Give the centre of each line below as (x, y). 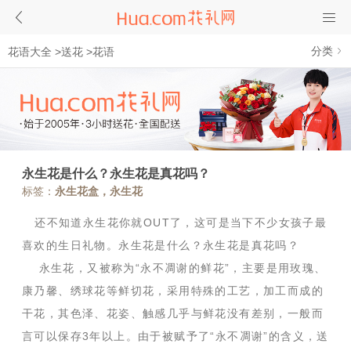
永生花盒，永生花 (99, 192)
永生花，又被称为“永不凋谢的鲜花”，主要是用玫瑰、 (174, 268)
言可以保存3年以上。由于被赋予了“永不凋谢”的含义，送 (175, 337)
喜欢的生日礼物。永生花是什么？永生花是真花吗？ (161, 246)
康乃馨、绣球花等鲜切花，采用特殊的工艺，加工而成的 (173, 291)
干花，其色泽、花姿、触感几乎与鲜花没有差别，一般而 (173, 314)
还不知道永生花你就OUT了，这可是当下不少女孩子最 (175, 223)
